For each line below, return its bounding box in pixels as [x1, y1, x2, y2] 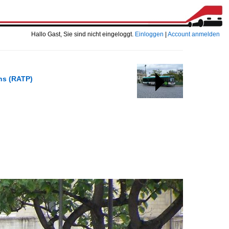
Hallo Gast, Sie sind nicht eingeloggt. [31, 31, 135, 38]
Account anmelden [168, 31, 220, 38]
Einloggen [135, 31, 164, 38]
